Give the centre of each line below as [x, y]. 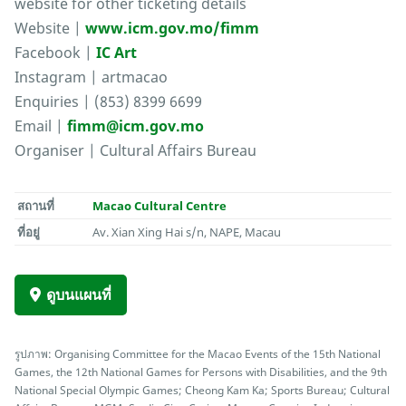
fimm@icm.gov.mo [135, 126]
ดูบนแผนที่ [79, 295]
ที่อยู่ [29, 232]
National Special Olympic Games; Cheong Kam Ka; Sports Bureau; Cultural [202, 390]
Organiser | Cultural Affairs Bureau [135, 151]
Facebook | [55, 53]
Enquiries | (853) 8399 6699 [108, 102]
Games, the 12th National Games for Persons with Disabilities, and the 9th [201, 372]
